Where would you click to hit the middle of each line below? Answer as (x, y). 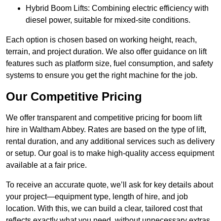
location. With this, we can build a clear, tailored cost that (104, 209)
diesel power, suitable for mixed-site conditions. (108, 20)
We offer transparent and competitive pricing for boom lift (104, 118)
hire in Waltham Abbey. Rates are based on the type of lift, (106, 130)
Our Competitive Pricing (74, 97)
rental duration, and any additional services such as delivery (110, 142)
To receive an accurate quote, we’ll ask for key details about (110, 185)
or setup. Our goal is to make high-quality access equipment (110, 153)
